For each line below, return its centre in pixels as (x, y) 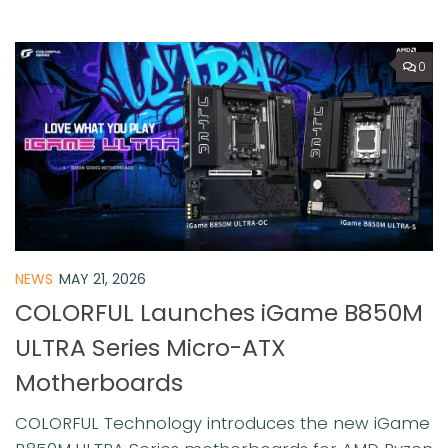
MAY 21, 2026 (102, 278)
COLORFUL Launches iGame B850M (219, 312)
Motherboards (99, 382)
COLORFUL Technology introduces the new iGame (222, 422)
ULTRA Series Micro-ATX (150, 347)
